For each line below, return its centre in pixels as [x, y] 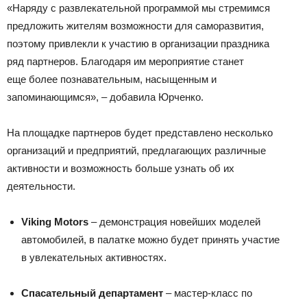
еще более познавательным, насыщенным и [112, 79]
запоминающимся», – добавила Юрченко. [105, 97]
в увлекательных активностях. [94, 257]
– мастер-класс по [208, 293]
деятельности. [41, 186]
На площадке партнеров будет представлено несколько [140, 132]
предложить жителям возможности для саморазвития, [135, 25]
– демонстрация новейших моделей [174, 221]
